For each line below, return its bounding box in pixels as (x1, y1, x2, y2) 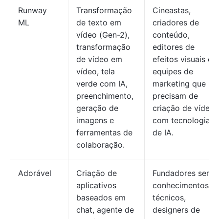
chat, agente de (76, 205, 134, 215)
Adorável (18, 168, 51, 178)
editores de (153, 42, 195, 52)
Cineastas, (153, 5, 191, 15)
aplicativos (76, 180, 116, 190)
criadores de (153, 18, 199, 27)
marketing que (153, 79, 206, 88)
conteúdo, (153, 30, 190, 40)
